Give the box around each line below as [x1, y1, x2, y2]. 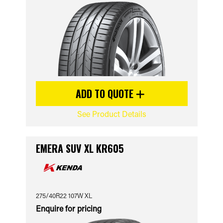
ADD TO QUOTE [76, 86, 136, 101]
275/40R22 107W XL [35, 191, 92, 200]
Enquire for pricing [35, 203, 102, 214]
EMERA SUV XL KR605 [35, 141, 124, 156]
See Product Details [77, 109, 146, 119]
